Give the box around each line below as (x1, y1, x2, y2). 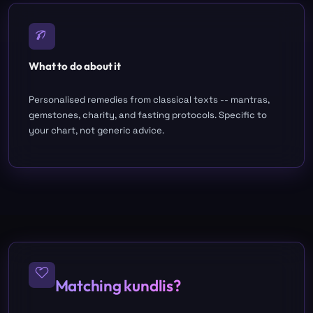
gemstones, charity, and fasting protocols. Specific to (29, 108, 267, 121)
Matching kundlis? (54, 275, 181, 296)
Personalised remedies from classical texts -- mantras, (29, 93, 270, 105)
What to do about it (29, 59, 122, 73)
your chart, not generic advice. (29, 124, 164, 136)
